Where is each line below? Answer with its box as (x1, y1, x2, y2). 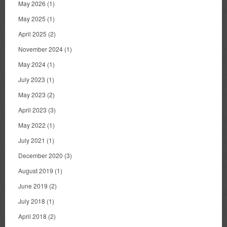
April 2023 (18, 105, 47, 115)
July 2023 (18, 75, 45, 84)
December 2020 (18, 151, 63, 160)
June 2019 (18, 181, 48, 191)
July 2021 (18, 136, 45, 145)
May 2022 (18, 121, 46, 130)
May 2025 (18, 14, 46, 23)
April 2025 (18, 29, 47, 39)
